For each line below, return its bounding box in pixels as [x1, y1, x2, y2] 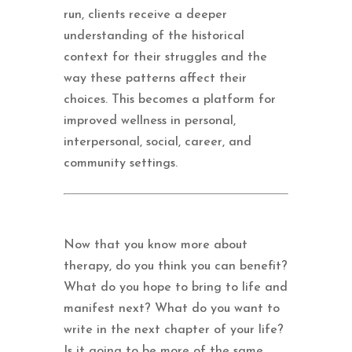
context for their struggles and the [63, 50, 267, 64]
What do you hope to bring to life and [63, 280, 288, 294]
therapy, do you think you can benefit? [63, 259, 288, 273]
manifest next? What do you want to [63, 302, 280, 315]
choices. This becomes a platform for [63, 93, 276, 106]
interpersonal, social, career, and [63, 135, 251, 148]
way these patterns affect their [63, 71, 247, 85]
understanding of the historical [63, 29, 244, 42]
